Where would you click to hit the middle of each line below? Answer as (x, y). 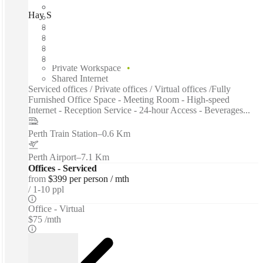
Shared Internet (80, 79)
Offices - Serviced (63, 168)
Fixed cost (71, 36)
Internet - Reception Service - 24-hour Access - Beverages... (139, 110)
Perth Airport (52, 157)
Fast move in (75, 26)
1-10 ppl (48, 190)
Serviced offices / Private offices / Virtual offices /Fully (129, 89)
